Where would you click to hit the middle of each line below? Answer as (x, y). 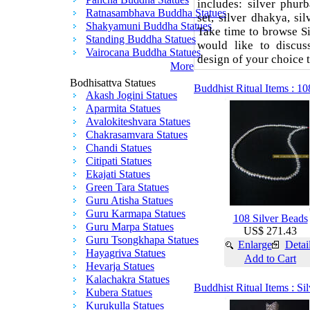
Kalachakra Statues (128, 279)
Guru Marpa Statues (130, 227)
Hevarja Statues (120, 266)
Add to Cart (270, 258)
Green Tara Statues (127, 187)
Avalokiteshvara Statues (138, 121)
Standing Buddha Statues (141, 39)
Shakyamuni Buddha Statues (149, 26)
